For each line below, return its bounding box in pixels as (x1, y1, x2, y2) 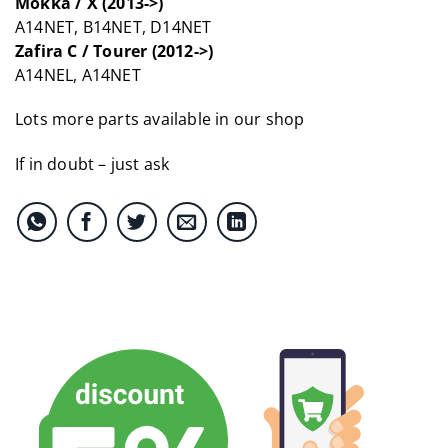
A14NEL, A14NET (15, 63, 141, 86)
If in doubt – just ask (15, 153, 170, 176)
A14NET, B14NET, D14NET (15, 15, 212, 38)
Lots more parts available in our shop (15, 108, 305, 131)
